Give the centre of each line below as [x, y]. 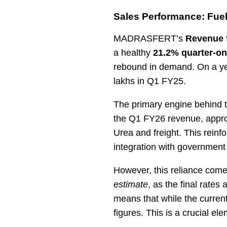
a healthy [133, 52]
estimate [131, 184]
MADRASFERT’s [149, 38]
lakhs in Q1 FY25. [150, 81]
